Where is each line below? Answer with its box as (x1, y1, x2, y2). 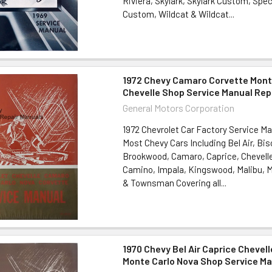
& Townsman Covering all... (123, 177, 227, 188)
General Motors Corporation (123, 101, 235, 114)
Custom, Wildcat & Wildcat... (123, 8, 235, 19)
